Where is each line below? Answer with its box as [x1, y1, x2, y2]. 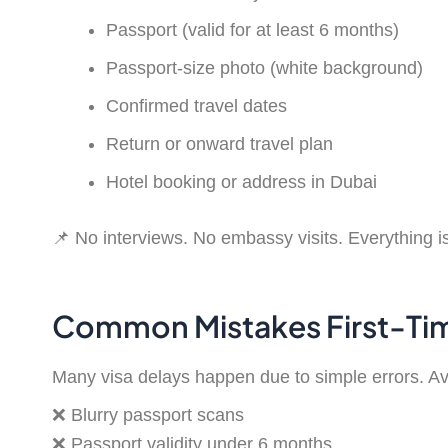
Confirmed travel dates [106, 95, 287, 116]
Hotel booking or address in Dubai [106, 171, 377, 192]
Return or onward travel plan [106, 133, 333, 154]
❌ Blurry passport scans [52, 404, 244, 425]
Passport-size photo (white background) [106, 57, 423, 78]
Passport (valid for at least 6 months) [106, 19, 399, 40]
